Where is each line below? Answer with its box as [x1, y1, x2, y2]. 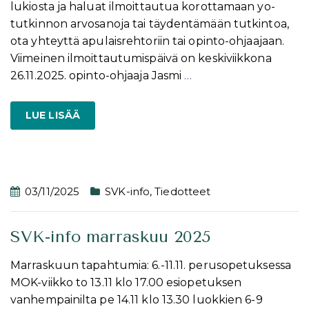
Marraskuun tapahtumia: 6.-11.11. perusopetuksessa [10, 258, 291, 272]
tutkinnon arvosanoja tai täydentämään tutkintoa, [10, 17, 289, 30]
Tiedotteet [154, 184, 211, 198]
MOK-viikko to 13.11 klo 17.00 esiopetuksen [10, 275, 242, 289]
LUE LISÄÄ [26, 108, 80, 121]
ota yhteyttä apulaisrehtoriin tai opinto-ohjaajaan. [10, 34, 285, 48]
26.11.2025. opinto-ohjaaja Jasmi [10, 68, 185, 82]
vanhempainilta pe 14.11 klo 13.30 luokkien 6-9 [10, 292, 263, 306]
